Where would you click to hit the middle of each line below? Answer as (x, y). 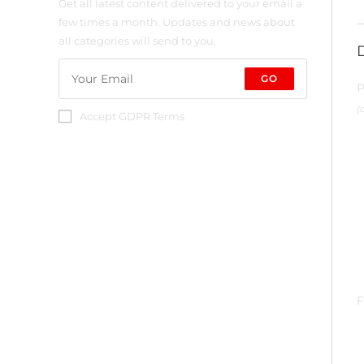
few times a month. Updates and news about (177, 22)
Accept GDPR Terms (132, 116)
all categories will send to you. (137, 41)
